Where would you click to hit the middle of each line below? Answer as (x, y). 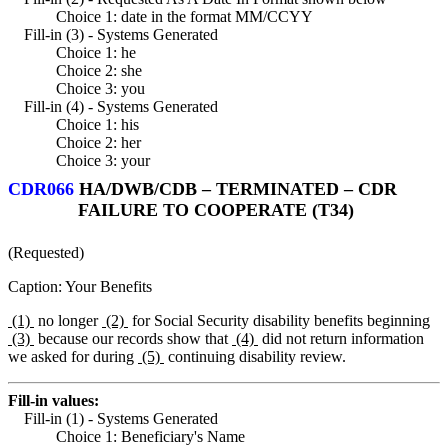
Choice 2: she (99, 70)
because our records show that (133, 338)
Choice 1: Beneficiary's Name (150, 436)
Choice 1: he (96, 52)
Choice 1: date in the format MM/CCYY (184, 16)
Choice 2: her (98, 142)
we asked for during (73, 356)
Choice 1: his (97, 124)
